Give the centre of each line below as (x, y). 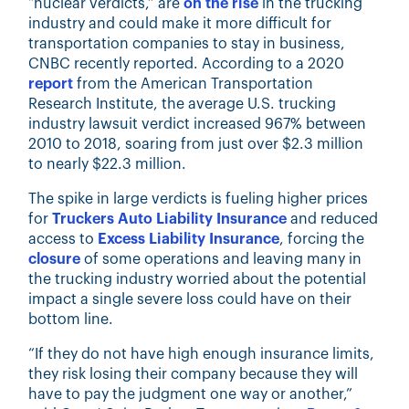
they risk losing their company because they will (194, 374)
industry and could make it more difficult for (180, 24)
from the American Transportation (194, 84)
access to (63, 239)
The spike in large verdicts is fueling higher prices (199, 199)
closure (55, 259)
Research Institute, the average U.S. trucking (183, 104)
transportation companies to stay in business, (187, 44)
